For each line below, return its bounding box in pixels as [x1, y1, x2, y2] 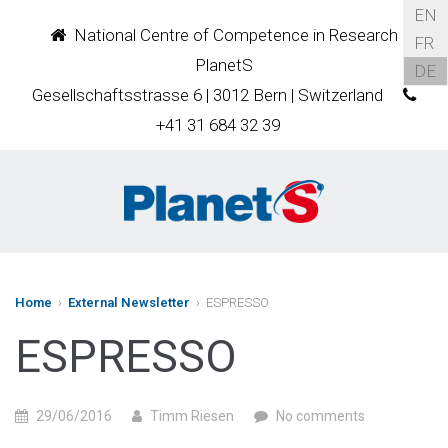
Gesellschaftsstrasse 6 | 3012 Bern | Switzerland [32, 85, 383, 105]
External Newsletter [68, 295, 190, 310]
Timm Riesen [150, 408, 234, 424]
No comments [276, 408, 365, 424]
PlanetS [195, 55, 253, 75]
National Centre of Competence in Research [66, 25, 398, 45]
